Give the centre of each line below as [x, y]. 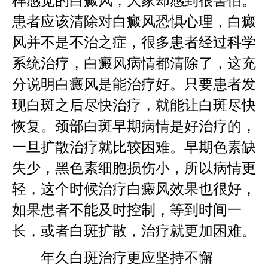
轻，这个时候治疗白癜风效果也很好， [134, 189]
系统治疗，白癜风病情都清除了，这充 [134, 63]
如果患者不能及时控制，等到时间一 [127, 210]
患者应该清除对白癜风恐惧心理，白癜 [134, 21]
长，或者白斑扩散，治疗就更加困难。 [134, 231]
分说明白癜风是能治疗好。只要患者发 [134, 84]
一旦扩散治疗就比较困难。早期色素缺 [134, 147]
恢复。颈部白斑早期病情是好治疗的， [134, 126]
